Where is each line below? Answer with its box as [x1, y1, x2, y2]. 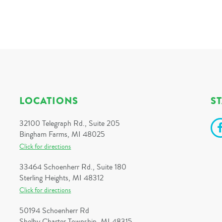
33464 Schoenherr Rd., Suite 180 [19, 162, 127, 172]
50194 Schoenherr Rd [19, 205, 90, 216]
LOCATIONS [19, 94, 79, 108]
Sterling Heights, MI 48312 [19, 172, 104, 183]
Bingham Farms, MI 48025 [19, 129, 106, 140]
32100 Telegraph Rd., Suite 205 [19, 118, 120, 129]
